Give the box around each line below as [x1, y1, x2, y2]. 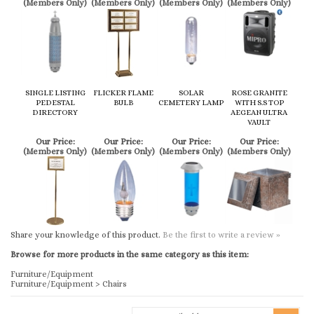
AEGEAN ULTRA [231, 93, 287, 102]
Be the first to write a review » [163, 214, 280, 224]
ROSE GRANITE [231, 73, 287, 82]
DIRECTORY [32, 93, 78, 102]
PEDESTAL [35, 83, 75, 92]
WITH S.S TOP [234, 83, 284, 92]
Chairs [102, 264, 127, 273]
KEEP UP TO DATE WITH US [14, 296, 126, 306]
